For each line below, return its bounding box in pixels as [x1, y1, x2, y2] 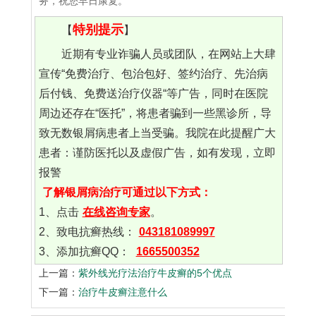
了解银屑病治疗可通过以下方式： [42, 186, 212, 199]
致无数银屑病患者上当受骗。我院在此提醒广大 [38, 127, 276, 140]
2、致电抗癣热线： [38, 226, 135, 238]
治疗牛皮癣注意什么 [78, 286, 167, 298]
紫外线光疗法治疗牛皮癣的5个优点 [78, 267, 232, 279]
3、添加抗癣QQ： [38, 245, 133, 258]
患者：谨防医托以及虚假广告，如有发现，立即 [38, 147, 276, 159]
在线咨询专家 [82, 206, 150, 219]
